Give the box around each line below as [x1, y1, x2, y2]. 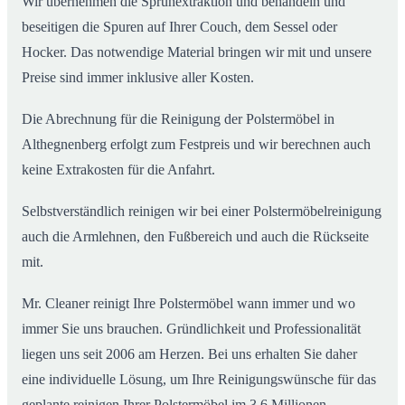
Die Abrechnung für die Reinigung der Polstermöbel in [22, 110, 334, 127]
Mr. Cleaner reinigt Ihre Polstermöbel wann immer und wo [22, 295, 355, 311]
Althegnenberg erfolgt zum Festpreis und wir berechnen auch [22, 136, 371, 152]
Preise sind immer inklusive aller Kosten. [22, 69, 254, 85]
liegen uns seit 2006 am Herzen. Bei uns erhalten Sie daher [22, 345, 357, 362]
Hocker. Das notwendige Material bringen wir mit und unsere [22, 43, 372, 60]
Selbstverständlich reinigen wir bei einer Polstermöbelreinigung [22, 202, 381, 219]
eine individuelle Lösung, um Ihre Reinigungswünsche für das [22, 371, 376, 387]
